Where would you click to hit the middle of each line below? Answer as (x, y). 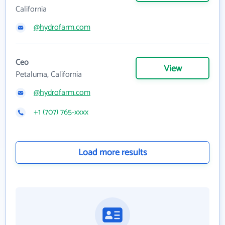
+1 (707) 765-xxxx (61, 112)
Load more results (113, 152)
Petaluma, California (49, 74)
